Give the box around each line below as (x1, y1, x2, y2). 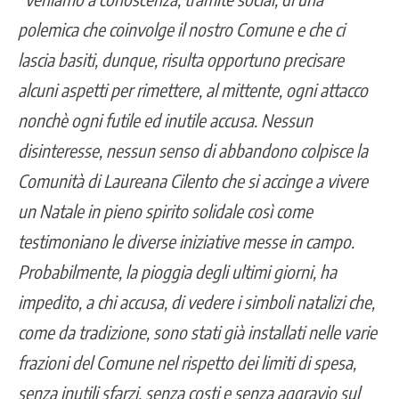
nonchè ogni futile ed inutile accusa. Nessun (18, 108, 313, 131)
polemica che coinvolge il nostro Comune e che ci (18, 17, 345, 40)
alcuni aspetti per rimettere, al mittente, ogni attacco (18, 77, 368, 101)
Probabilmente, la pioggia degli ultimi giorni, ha (18, 259, 337, 282)
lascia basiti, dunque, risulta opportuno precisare (18, 47, 344, 70)
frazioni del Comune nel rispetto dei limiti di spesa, (18, 350, 356, 373)
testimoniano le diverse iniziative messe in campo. (18, 229, 354, 252)
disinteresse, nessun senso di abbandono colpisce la (18, 138, 368, 161)
